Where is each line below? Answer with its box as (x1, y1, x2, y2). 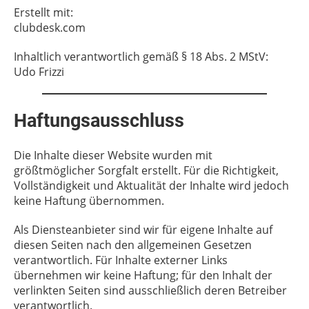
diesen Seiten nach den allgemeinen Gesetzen (14, 237, 252, 252)
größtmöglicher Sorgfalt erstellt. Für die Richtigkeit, (14, 163, 279, 178)
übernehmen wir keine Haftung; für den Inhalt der (14, 268, 272, 283)
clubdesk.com (14, 20, 86, 35)
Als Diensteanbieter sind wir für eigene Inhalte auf (14, 222, 272, 237)
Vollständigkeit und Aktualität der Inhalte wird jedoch (14, 178, 289, 193)
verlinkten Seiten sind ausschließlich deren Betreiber (14, 283, 287, 298)
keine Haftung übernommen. (14, 193, 164, 208)
